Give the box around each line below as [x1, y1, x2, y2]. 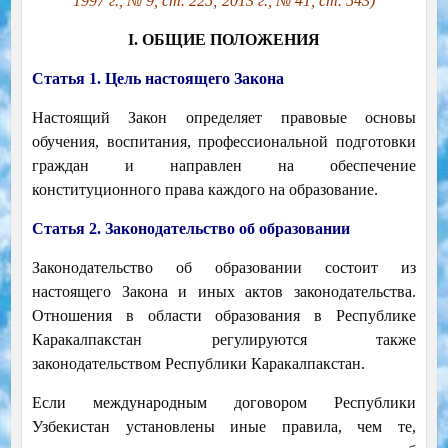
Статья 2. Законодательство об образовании [31, 220, 350, 238]
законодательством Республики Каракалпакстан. [31, 355, 365, 373]
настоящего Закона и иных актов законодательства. [31, 283, 417, 301]
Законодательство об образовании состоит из [31, 259, 417, 277]
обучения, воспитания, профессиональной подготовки [31, 133, 417, 151]
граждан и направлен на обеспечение [31, 157, 417, 175]
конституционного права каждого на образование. [31, 181, 378, 199]
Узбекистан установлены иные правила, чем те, [31, 418, 417, 436]
